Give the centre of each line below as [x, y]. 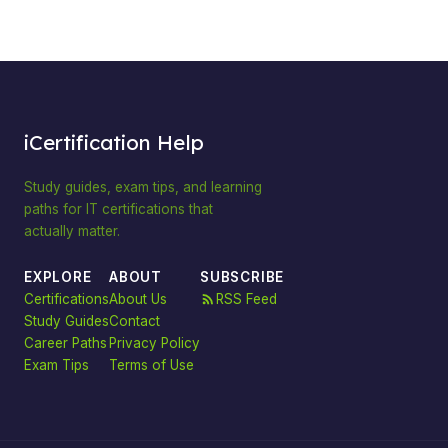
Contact [134, 320]
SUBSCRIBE [242, 276]
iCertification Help [114, 141]
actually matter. [72, 230]
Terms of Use [151, 364]
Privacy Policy [154, 342]
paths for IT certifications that [118, 208]
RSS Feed [246, 298]
